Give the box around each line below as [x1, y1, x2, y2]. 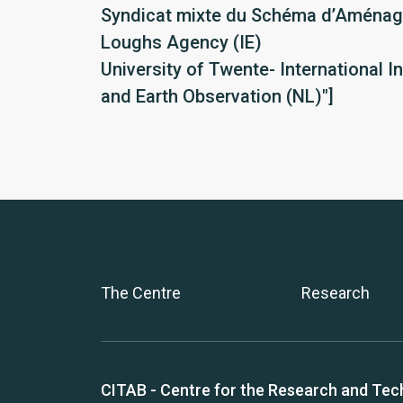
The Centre [101, 283, 181, 302]
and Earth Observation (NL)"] [101, 85, 334, 107]
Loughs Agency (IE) [101, 31, 262, 53]
